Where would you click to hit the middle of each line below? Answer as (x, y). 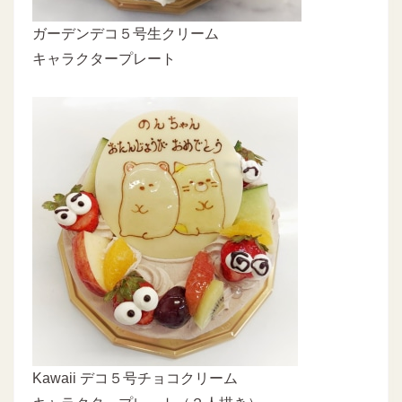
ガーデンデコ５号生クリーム (126, 33)
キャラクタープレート (104, 58)
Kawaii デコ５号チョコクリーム (135, 378)
